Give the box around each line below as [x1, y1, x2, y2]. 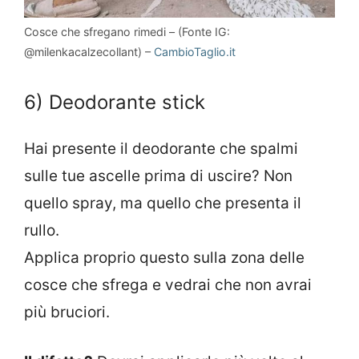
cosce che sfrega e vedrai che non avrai [24, 275, 312, 294]
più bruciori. [24, 302, 110, 321]
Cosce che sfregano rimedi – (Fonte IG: [24, 25, 230, 39]
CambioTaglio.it [151, 45, 236, 59]
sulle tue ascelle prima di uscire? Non [24, 166, 292, 185]
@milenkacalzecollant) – [24, 45, 151, 59]
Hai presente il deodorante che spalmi [24, 139, 298, 158]
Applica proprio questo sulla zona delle [24, 248, 305, 267]
